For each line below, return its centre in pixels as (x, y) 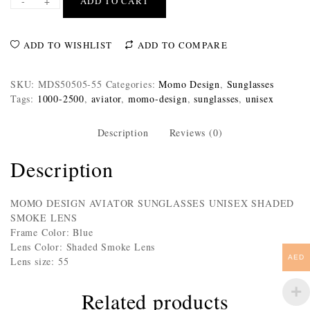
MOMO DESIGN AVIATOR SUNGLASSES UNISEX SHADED (153, 203)
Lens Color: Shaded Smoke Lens (83, 246)
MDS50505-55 (70, 84)
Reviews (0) (196, 133)
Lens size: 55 (40, 261)
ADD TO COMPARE (181, 45)
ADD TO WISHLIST (66, 45)
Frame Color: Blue (52, 232)
